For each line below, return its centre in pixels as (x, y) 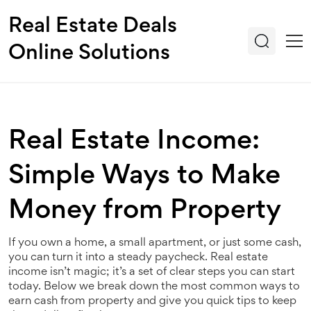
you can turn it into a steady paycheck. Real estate (138, 258)
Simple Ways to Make (144, 177)
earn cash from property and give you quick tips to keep (152, 302)
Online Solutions (89, 54)
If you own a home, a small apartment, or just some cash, (155, 243)
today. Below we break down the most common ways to (154, 287)
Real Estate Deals (93, 27)
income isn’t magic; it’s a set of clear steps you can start (152, 272)
